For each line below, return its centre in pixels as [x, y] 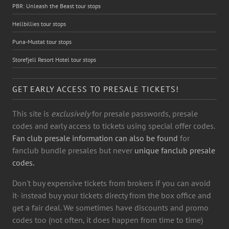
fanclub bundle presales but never [73, 150]
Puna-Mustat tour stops [42, 41]
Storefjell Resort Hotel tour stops [54, 59]
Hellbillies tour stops [39, 24]
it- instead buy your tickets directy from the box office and [112, 195]
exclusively [71, 113]
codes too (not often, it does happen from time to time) [108, 220]
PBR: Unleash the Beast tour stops [56, 6]
